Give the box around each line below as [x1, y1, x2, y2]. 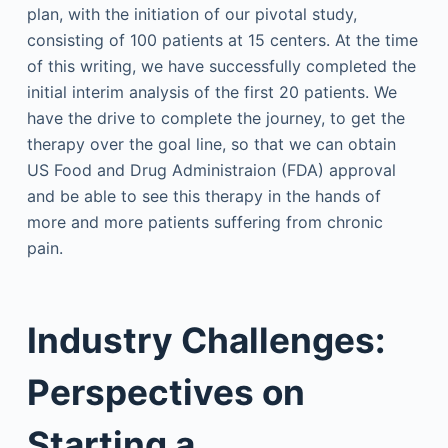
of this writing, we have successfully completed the [26, 56, 416, 76]
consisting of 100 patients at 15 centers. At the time [26, 30, 418, 50]
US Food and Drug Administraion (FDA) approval [26, 160, 396, 180]
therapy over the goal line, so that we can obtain [26, 134, 396, 154]
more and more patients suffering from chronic [26, 212, 383, 232]
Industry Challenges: [26, 318, 385, 361]
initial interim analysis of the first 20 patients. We [26, 82, 397, 102]
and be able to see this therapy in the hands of [26, 186, 381, 206]
